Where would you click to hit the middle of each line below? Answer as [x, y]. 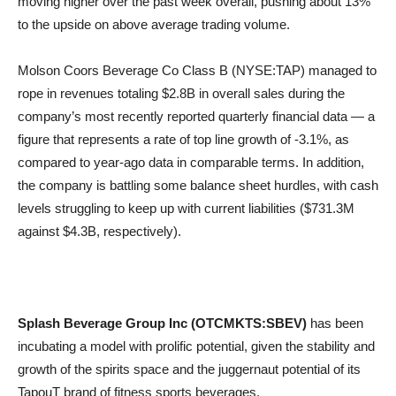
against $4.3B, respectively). [99, 231]
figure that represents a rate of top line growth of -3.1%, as [183, 139]
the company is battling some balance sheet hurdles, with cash [198, 185]
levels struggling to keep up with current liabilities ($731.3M [186, 208]
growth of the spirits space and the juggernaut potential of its [189, 369]
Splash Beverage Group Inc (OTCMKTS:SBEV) [162, 323]
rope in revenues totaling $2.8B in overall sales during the [181, 93]
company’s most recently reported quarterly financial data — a [196, 116]
